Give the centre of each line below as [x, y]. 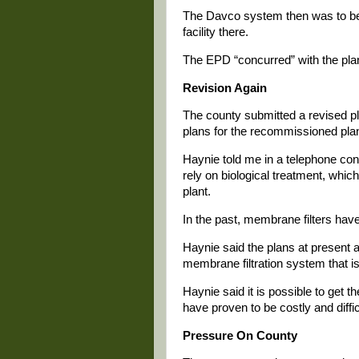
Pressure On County [240, 335]
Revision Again [225, 88]
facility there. [216, 32]
